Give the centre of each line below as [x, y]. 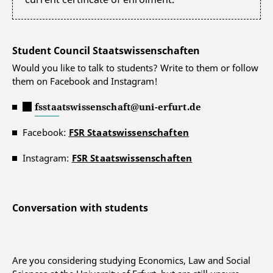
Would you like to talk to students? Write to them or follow [135, 67]
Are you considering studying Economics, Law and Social [131, 260]
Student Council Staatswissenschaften [106, 50]
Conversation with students [80, 207]
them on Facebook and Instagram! [85, 81]
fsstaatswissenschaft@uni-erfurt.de [118, 106]
